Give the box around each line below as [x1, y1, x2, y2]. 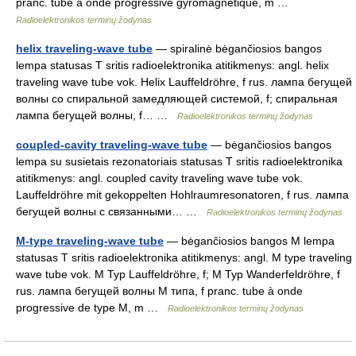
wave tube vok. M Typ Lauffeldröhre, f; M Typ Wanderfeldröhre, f [16, 268, 340, 281]
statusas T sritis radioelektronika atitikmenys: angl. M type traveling [16, 251, 352, 264]
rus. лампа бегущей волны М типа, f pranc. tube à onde [16, 284, 303, 297]
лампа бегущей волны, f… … [16, 109, 177, 122]
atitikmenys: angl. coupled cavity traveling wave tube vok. [16, 172, 303, 184]
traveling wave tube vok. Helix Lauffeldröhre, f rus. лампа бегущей [16, 75, 352, 88]
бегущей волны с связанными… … [16, 205, 207, 218]
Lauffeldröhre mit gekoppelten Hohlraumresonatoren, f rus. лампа [16, 188, 349, 201]
